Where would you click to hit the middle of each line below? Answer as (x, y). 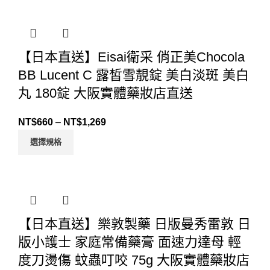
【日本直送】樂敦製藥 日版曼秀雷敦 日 (134, 224)
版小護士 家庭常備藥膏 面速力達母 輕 (130, 242)
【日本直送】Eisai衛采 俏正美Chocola (131, 57)
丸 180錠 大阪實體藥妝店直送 (105, 93)
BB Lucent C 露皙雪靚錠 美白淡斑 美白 (133, 75)
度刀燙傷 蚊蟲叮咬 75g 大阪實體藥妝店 (134, 260)
